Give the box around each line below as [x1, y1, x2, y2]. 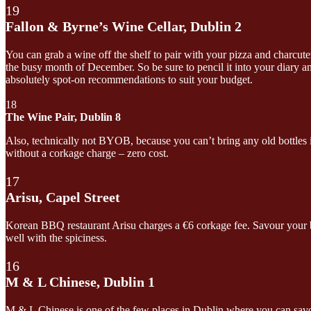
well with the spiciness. [6, 231, 107, 244]
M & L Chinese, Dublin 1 [6, 274, 155, 289]
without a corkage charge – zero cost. [6, 146, 169, 159]
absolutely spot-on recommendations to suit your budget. [6, 73, 253, 85]
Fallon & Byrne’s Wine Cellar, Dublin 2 [6, 18, 242, 34]
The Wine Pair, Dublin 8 [6, 110, 121, 123]
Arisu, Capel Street [6, 189, 120, 205]
